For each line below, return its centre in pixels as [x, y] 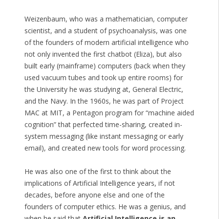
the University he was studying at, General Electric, [104, 89]
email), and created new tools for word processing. [105, 148]
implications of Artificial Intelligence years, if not [99, 183]
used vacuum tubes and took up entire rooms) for [103, 78]
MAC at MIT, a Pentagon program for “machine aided [109, 113]
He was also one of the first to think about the [98, 172]
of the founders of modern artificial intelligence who [106, 43]
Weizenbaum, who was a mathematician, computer [106, 19]
